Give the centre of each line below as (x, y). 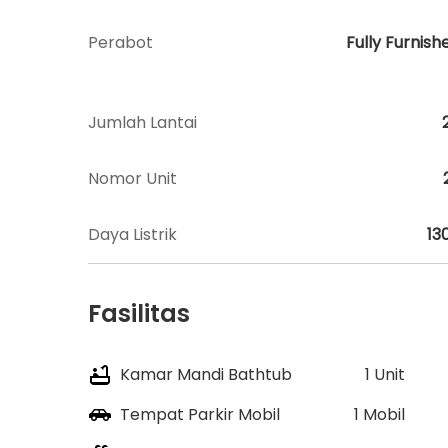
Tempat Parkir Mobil (200, 414)
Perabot (120, 42)
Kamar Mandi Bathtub (206, 374)
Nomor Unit (132, 178)
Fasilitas (139, 313)
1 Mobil (379, 414)
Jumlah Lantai (142, 122)
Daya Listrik (132, 234)
